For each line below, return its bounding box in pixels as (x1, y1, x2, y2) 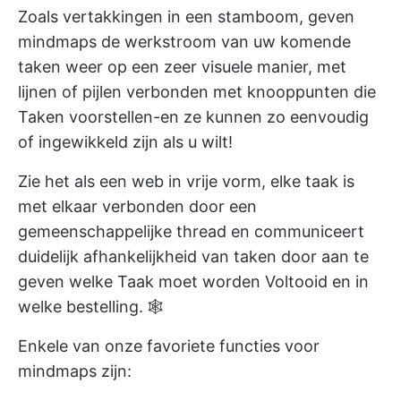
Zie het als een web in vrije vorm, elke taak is (18, 172, 354, 192)
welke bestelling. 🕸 (18, 297, 164, 317)
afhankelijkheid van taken (83, 247, 277, 267)
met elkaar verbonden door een (18, 197, 257, 217)
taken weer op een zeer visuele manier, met (18, 57, 346, 77)
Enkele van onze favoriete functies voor (18, 337, 320, 356)
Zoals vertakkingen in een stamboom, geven (18, 7, 354, 27)
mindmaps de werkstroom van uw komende (18, 32, 351, 52)
